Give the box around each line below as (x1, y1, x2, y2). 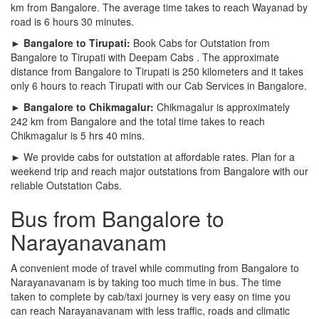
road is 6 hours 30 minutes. (11, 14, 134, 28)
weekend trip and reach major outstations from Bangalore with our (11, 163, 308, 178)
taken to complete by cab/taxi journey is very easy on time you (11, 288, 291, 303)
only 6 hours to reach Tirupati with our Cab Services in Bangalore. (11, 78, 307, 93)
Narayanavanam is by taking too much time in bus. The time (11, 274, 281, 289)
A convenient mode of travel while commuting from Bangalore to (11, 260, 299, 275)
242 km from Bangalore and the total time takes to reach (11, 113, 265, 128)
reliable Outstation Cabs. (11, 177, 122, 192)
